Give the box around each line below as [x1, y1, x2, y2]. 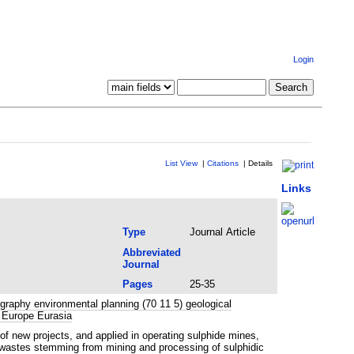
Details [247, 158, 273, 168]
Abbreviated [122, 246, 181, 258]
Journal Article [189, 225, 255, 238]
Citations [206, 158, 239, 168]
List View [164, 158, 198, 168]
